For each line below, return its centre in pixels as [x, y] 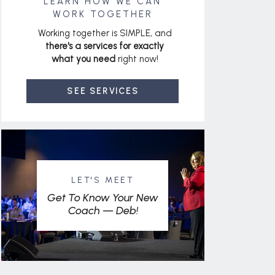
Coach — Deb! [103, 211]
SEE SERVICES [103, 91]
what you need [83, 59]
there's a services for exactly [105, 46]
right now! [137, 59]
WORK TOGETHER [103, 14]
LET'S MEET [103, 180]
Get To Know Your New [103, 198]
